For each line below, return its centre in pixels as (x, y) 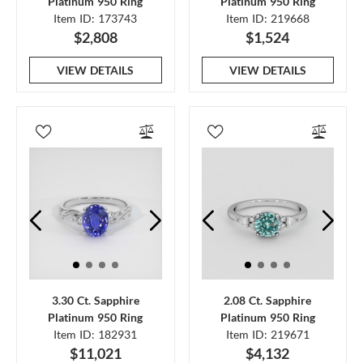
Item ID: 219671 (267, 334)
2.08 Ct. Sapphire (268, 300)
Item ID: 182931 (96, 334)
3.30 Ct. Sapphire (95, 300)
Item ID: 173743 (96, 18)
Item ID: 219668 (267, 18)
